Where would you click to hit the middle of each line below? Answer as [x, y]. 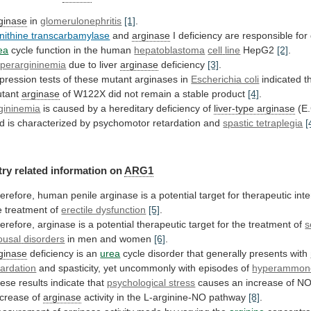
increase [265, 283]
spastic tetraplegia [263, 123]
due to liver [93, 64]
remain [157, 93]
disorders [44, 239]
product [229, 93]
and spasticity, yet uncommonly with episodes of [144, 268]
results [34, 283]
